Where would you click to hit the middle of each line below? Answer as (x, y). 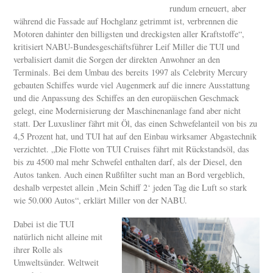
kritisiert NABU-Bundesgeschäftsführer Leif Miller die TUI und (127, 47)
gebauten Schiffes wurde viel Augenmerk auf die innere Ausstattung (132, 85)
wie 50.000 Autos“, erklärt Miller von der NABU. (101, 200)
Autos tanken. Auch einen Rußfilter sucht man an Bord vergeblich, (129, 175)
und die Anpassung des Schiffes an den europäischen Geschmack (126, 98)
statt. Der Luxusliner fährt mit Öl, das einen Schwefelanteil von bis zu (136, 124)
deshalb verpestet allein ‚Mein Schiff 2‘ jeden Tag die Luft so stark (130, 188)
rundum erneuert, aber (208, 9)
